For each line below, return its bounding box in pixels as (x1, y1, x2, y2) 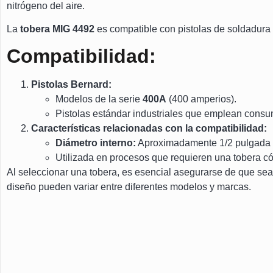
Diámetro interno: (55, 138, 136, 149)
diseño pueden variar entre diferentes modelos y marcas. (7, 182, 251, 193)
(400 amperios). (166, 94, 236, 105)
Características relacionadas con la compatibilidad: (31, 123, 267, 134)
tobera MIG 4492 (20, 23, 97, 34)
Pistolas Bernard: (31, 79, 112, 90)
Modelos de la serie (55, 94, 143, 105)
